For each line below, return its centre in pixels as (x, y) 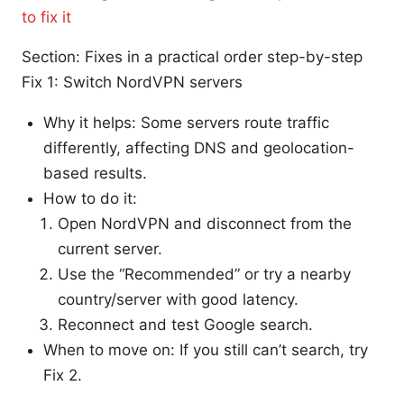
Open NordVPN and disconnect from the (205, 223)
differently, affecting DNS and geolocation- (199, 147)
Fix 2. (63, 375)
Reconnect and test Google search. (185, 324)
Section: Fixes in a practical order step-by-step (192, 56)
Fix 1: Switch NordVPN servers (132, 82)
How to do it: (90, 198)
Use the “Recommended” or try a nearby (204, 274)
